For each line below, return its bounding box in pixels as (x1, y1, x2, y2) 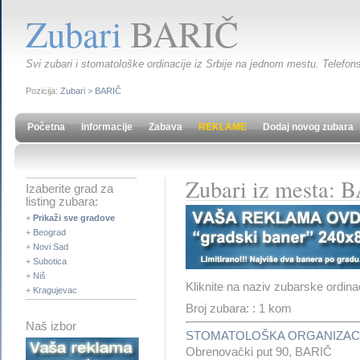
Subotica (33, 256, 67, 266)
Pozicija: (26, 86, 60, 96)
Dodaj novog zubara (263, 121, 354, 133)
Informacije (81, 121, 133, 133)
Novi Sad (33, 242, 68, 252)
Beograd (33, 227, 66, 237)
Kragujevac (33, 285, 77, 295)
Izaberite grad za (26, 182, 113, 195)
